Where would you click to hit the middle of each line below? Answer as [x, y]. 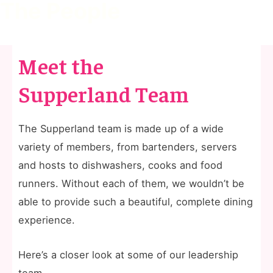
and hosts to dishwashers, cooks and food [120, 165]
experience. [47, 220]
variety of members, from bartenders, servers [128, 147]
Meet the [61, 66]
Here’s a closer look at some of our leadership [128, 254]
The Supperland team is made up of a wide [121, 129]
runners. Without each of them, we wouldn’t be [131, 184]
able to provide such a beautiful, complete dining [136, 202]
